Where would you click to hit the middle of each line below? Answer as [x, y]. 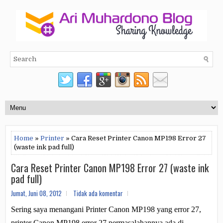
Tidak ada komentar [98, 193]
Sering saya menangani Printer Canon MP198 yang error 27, [106, 209]
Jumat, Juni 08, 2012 [36, 193]
